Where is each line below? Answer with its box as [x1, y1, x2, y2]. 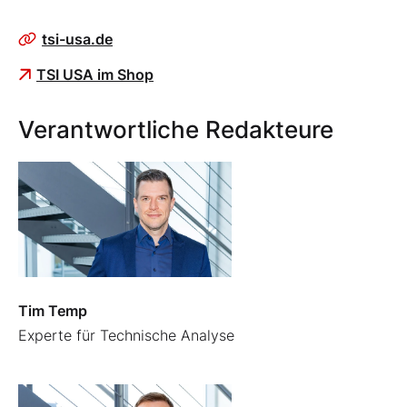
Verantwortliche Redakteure [18, 115, 333, 144]
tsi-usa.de [42, 30, 113, 49]
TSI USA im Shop [36, 65, 154, 84]
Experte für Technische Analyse [18, 326, 234, 345]
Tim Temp [18, 302, 87, 321]
